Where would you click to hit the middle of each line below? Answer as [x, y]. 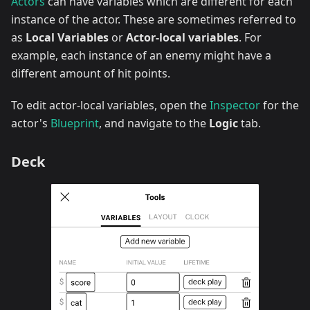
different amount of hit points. [91, 73]
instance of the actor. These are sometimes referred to [154, 19]
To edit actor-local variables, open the [110, 105]
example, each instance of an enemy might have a [141, 55]
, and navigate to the [154, 123]
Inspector [235, 105]
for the [280, 105]
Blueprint [75, 123]
